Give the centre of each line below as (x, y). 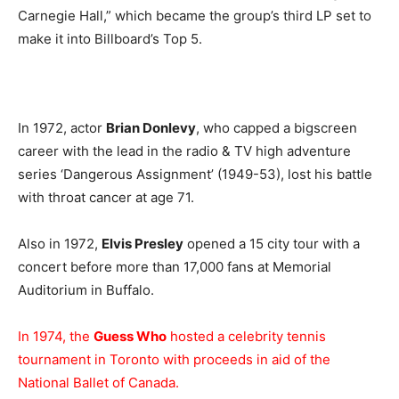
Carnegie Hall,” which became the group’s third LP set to (195, 15)
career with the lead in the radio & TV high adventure (184, 151)
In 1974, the (56, 336)
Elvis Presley (142, 243)
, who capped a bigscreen (277, 127)
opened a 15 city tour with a (272, 243)
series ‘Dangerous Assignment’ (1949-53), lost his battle (195, 174)
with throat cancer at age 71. (106, 197)
